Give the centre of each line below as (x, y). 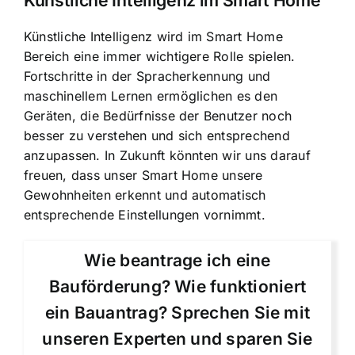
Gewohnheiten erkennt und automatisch (145, 195)
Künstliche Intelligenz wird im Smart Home (153, 37)
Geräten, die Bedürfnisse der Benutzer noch (158, 116)
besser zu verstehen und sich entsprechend (157, 136)
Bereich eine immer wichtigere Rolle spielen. (160, 57)
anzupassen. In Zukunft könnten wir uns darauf (167, 156)
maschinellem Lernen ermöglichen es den (151, 96)
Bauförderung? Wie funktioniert (177, 287)
